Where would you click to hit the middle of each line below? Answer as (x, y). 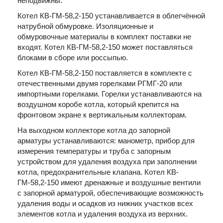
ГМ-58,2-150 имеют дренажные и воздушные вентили (109, 182)
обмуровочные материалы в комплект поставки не (104, 37)
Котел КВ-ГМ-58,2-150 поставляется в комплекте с (105, 73)
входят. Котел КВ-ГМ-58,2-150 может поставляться (105, 47)
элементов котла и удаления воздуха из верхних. (103, 214)
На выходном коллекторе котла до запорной (94, 130)
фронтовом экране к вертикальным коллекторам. (102, 115)
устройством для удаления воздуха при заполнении (107, 162)
